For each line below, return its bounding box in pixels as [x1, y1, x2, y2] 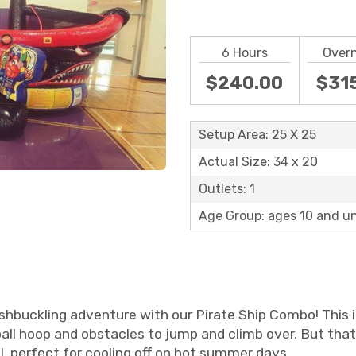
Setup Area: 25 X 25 [199, 127, 316, 142]
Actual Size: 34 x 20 [199, 154, 318, 169]
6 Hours [221, 45, 268, 60]
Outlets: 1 [199, 181, 255, 196]
